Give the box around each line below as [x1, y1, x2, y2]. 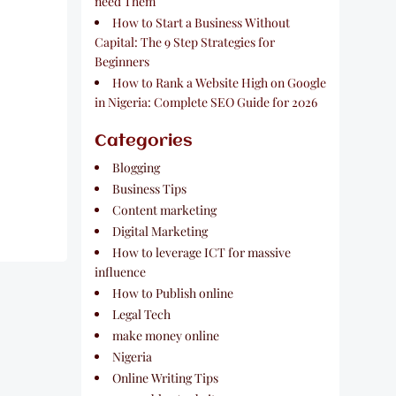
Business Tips [112, 180, 187, 197]
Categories [95, 133, 193, 150]
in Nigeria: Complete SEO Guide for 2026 [95, 94, 317, 110]
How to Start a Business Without [112, 14, 290, 31]
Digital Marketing [112, 223, 208, 240]
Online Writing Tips [112, 369, 218, 386]
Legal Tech [112, 306, 171, 323]
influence [95, 263, 146, 280]
